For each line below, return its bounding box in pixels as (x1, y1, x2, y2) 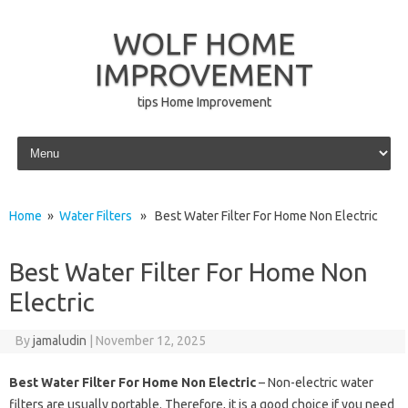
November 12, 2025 (95, 333, 206, 348)
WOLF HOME (113, 25, 295, 60)
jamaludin (32, 333, 87, 348)
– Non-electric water (256, 375, 373, 390)
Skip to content (13, 132, 99, 147)
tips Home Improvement (137, 95, 271, 109)
